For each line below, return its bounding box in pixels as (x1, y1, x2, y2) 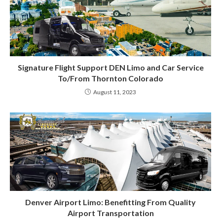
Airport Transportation (67, 208, 154, 218)
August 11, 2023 (93, 88, 136, 96)
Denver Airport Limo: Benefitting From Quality (25, 197, 196, 207)
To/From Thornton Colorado (58, 73, 163, 83)
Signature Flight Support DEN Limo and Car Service (17, 62, 204, 72)
